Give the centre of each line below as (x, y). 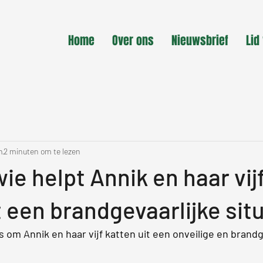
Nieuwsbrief (200, 41)
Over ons (133, 41)
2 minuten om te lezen (42, 151)
